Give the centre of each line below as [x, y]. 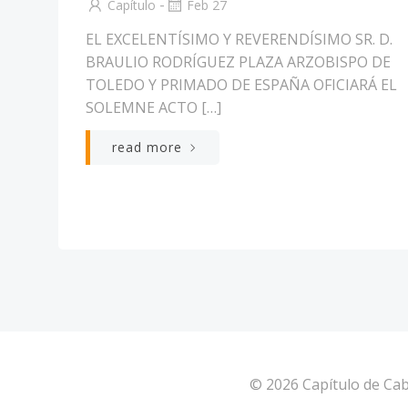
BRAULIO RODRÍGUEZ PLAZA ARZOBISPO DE [238, 62]
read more [147, 148]
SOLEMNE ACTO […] [153, 108]
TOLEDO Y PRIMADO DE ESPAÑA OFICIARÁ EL [241, 85]
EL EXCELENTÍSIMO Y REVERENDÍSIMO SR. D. [239, 40]
